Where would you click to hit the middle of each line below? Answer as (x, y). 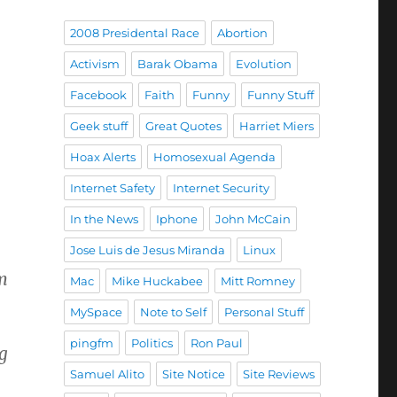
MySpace (96, 312)
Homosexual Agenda (214, 157)
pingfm (91, 343)
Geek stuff (98, 126)
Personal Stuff (264, 312)
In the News (104, 219)
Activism (94, 64)
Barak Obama (177, 64)
